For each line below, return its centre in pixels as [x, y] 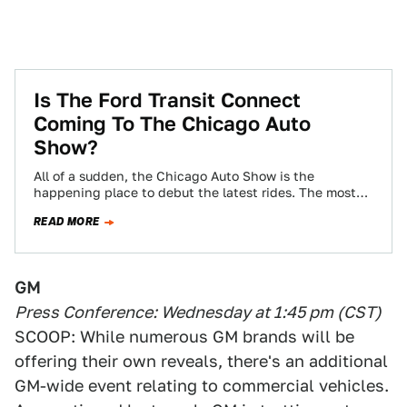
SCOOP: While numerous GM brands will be [184, 337]
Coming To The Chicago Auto [172, 124]
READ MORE [67, 222]
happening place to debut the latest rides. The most [195, 193]
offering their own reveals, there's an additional [201, 361]
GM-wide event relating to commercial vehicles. [202, 386]
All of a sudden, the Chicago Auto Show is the [174, 176]
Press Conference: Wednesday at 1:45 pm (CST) [198, 312]
